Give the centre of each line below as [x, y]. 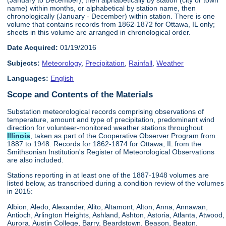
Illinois [19, 135]
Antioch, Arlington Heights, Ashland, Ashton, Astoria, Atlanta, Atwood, [116, 215]
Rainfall [141, 63]
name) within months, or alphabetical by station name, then [102, 8]
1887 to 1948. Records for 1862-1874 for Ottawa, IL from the [104, 144]
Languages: [28, 78]
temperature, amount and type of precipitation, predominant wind [111, 119]
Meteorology [62, 63]
